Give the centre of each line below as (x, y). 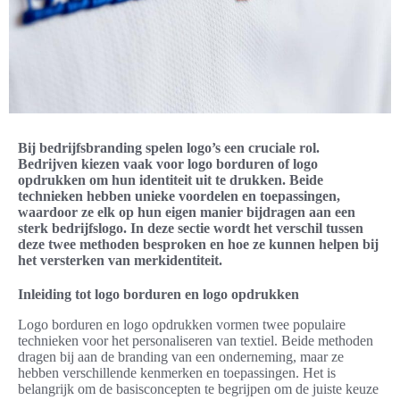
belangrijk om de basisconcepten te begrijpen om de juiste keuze (198, 389)
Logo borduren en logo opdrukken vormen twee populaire (182, 325)
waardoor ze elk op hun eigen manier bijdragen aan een (187, 212)
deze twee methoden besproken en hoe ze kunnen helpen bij (198, 245)
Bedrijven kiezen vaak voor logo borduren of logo (168, 164)
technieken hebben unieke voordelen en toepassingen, (179, 196)
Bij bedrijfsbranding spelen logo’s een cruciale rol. (169, 148)
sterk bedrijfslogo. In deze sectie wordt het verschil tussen (191, 229)
